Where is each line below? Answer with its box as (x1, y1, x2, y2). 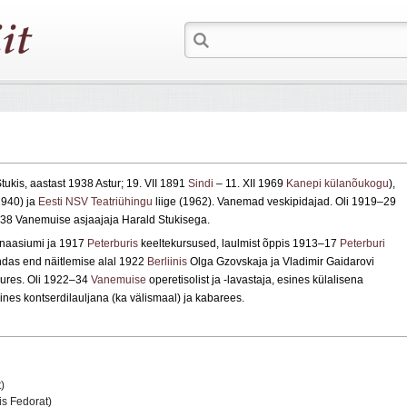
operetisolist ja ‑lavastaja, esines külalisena (146, 273, 363, 287)
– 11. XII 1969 (213, 177, 286, 191)
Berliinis (147, 255, 187, 269)
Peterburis (87, 237, 138, 251)
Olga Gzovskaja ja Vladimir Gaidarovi (187, 255, 374, 269)
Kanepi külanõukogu (286, 177, 389, 191)
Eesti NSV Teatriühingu (38, 195, 153, 209)
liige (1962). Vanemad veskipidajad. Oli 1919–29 (153, 195, 396, 209)
